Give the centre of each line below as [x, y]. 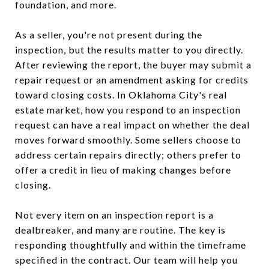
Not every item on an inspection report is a [114, 214]
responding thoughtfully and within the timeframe [131, 244]
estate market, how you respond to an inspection [128, 109]
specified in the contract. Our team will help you [126, 259]
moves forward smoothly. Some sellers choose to [128, 139]
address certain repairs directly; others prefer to [128, 154]
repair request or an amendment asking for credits [132, 79]
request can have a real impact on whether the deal [132, 124]
